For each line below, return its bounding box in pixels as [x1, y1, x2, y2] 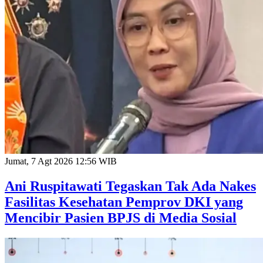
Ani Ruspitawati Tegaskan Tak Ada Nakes [5, 178, 256, 194]
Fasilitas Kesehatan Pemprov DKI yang [5, 194, 243, 210]
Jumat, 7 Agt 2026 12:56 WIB [5, 156, 117, 166]
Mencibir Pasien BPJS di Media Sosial [5, 210, 237, 225]
